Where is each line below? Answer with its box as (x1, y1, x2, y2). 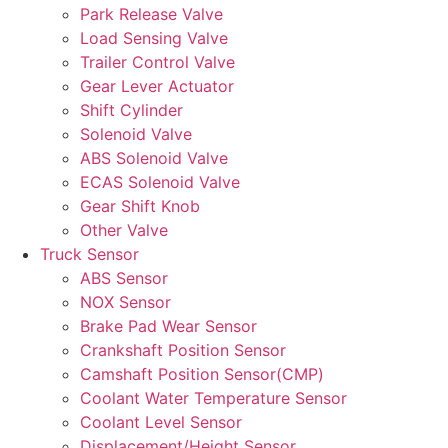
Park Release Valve (80, 3, 223, 24)
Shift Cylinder (80, 99, 183, 120)
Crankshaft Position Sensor (80, 339, 286, 360)
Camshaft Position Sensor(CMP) (80, 363, 324, 384)
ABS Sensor (80, 267, 168, 288)
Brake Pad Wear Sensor (80, 315, 257, 336)
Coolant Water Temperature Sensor (80, 387, 347, 408)
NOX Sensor (80, 291, 171, 312)
